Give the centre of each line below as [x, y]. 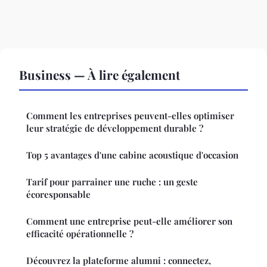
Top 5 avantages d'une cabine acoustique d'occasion [132, 155]
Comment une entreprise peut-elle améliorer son [129, 221]
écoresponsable [58, 195]
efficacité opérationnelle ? [80, 234]
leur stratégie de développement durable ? [115, 128]
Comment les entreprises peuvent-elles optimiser [130, 116]
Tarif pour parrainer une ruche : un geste [112, 182]
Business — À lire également [100, 75]
